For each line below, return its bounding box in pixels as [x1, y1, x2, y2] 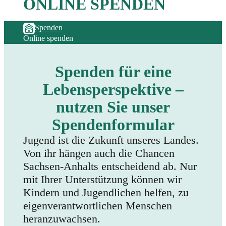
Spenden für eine [54, 63, 172, 81]
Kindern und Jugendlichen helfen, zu [23, 186, 189, 199]
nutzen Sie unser [56, 98, 170, 117]
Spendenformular [51, 116, 175, 134]
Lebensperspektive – [42, 80, 184, 99]
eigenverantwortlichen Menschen [23, 199, 173, 212]
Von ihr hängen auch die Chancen [23, 147, 175, 160]
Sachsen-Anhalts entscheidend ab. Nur [23, 160, 197, 173]
